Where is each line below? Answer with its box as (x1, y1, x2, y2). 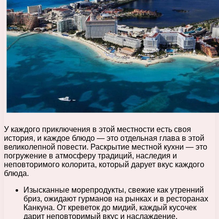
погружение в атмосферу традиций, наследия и (4, 152, 177, 160)
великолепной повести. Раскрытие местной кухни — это (4, 143, 207, 152)
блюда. (4, 169, 29, 178)
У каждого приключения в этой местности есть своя (4, 125, 191, 134)
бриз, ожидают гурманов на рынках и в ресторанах (23, 195, 208, 203)
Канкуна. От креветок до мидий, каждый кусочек (23, 203, 197, 212)
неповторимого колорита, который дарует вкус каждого (4, 160, 204, 169)
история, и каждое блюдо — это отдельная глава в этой (4, 134, 204, 143)
